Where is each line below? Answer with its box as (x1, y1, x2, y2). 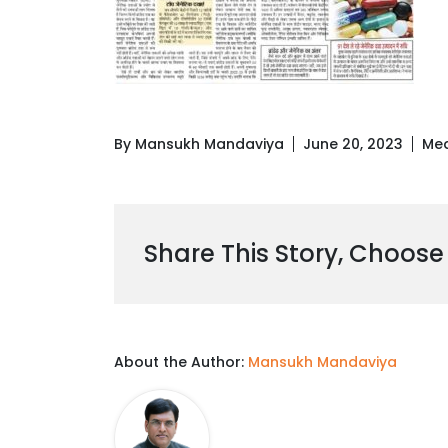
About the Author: (114, 352, 248, 373)
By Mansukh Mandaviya (114, 134, 284, 155)
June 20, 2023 (303, 134, 403, 155)
